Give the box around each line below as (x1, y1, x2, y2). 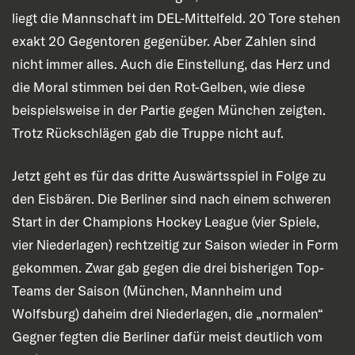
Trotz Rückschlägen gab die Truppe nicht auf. (12, 124, 284, 141)
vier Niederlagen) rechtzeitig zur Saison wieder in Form (12, 236, 338, 254)
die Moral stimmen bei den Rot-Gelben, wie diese (12, 78, 305, 95)
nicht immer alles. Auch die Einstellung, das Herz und (12, 55, 330, 72)
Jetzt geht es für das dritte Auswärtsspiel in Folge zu (12, 167, 326, 185)
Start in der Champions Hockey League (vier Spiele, (12, 213, 319, 231)
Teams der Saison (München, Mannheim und (12, 282, 282, 300)
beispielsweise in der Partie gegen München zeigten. (12, 101, 326, 118)
